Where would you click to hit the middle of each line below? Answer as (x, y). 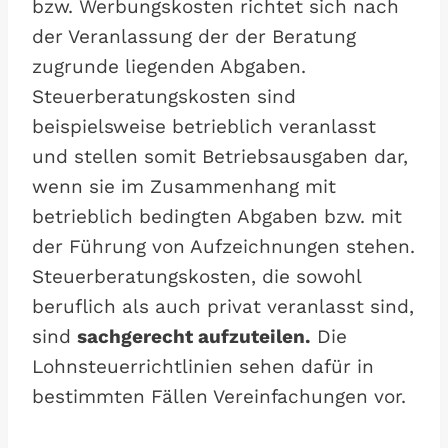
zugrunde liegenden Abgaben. (169, 66)
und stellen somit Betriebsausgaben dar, (220, 156)
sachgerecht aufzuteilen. (194, 336)
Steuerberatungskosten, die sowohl (196, 276)
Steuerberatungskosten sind (164, 96)
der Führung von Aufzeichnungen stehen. (223, 246)
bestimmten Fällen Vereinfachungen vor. (219, 396)
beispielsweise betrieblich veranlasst (204, 126)
